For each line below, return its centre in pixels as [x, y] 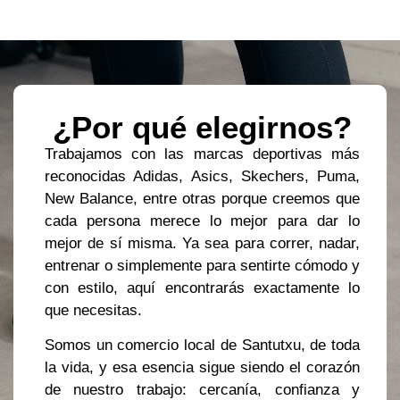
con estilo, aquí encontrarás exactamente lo [202, 287]
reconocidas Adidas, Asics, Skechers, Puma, [202, 176]
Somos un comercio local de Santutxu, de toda [202, 346]
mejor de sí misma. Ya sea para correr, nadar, [202, 243]
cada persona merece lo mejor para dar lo [202, 221]
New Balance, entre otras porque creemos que [202, 198]
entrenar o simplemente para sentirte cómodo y [202, 265]
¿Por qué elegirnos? [202, 127]
